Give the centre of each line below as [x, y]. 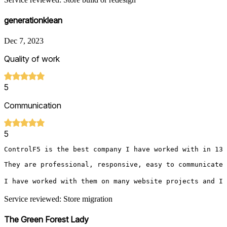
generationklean [33, 21]
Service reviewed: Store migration [58, 199]
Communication [33, 105]
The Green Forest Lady [46, 219]
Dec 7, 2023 [24, 41]
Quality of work [32, 59]
